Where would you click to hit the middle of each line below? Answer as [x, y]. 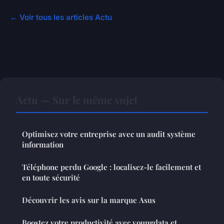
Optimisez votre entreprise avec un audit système [109, 134]
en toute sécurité [51, 178]
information [43, 145]
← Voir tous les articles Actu [61, 17]
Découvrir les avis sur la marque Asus [89, 200]
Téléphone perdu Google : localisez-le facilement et [111, 167]
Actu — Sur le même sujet [77, 100]
